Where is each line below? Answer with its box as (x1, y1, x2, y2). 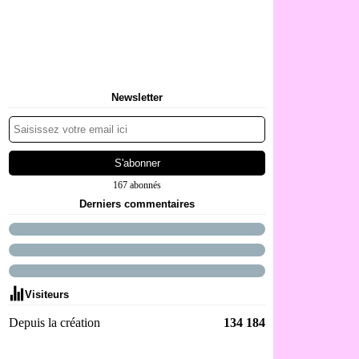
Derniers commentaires (79, 198, 195, 210)
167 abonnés (113, 179, 161, 191)
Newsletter (111, 91, 163, 103)
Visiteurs (25, 288, 69, 301)
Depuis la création (9, 316, 100, 329)
